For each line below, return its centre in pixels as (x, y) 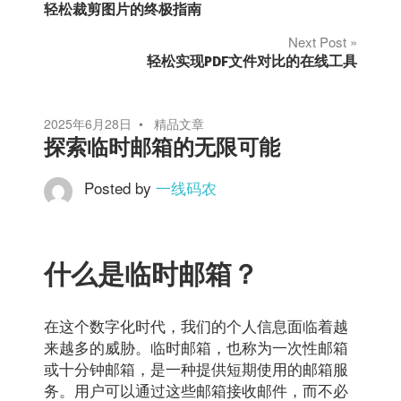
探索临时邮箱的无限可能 (162, 147)
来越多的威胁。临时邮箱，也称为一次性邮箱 (196, 346)
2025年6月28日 (88, 124)
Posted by (119, 188)
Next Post (317, 42)
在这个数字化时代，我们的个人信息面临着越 (196, 325)
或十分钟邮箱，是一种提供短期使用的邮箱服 (196, 368)
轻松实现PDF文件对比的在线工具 (252, 61)
